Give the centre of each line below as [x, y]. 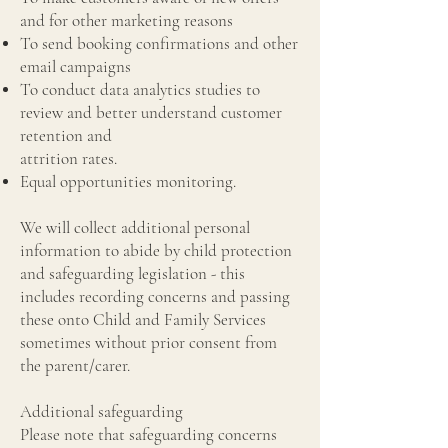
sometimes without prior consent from [148, 342]
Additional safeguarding [101, 411]
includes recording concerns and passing [155, 296]
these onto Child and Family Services [143, 319]
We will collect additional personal [135, 227]
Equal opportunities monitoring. [128, 181]
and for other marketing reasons [128, 20]
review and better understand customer [151, 112]
